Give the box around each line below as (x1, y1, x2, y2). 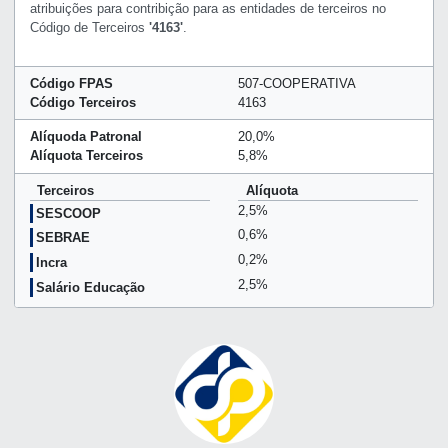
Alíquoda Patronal (29, 129, 142, 145)
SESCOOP (35, 205, 101, 221)
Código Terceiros (29, 94, 136, 110)
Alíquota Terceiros (29, 148, 143, 164)
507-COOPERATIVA (238, 75, 357, 91)
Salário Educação (35, 279, 145, 295)
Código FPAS (29, 75, 113, 91)
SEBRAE (35, 230, 90, 246)
